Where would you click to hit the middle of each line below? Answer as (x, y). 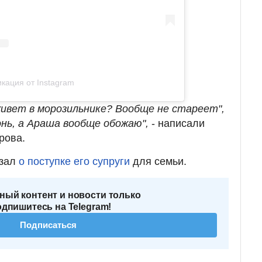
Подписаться (48, 225)
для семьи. (158, 162)
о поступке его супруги (73, 162)
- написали (177, 124)
